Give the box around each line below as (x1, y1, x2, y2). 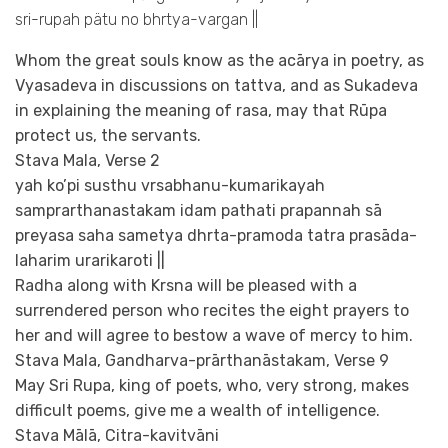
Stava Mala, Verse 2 (15, 151, 160, 171)
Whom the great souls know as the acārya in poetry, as (15, 51, 424, 71)
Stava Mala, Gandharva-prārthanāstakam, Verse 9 (15, 351, 389, 371)
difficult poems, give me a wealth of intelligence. (15, 401, 380, 421)
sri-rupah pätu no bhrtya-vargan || (15, 10, 258, 30)
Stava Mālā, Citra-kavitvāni (15, 426, 219, 446)
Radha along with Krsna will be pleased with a (15, 276, 357, 296)
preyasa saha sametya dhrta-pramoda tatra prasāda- (15, 226, 417, 246)
